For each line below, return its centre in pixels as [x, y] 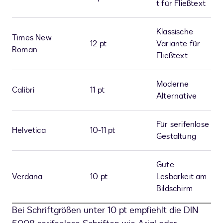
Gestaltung [176, 137]
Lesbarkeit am [182, 177]
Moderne [173, 84]
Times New [32, 38]
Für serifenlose [183, 125]
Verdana [27, 177]
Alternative [177, 96]
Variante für [178, 44]
